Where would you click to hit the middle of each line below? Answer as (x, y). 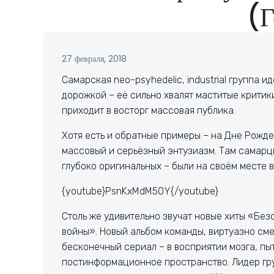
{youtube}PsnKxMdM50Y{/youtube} (140, 191)
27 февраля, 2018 (94, 59)
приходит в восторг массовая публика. (149, 110)
